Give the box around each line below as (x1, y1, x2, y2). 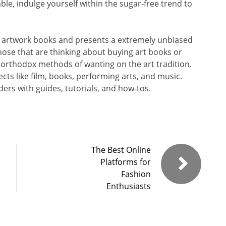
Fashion (121, 168, 151, 180)
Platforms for (100, 156, 151, 167)
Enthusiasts (106, 180, 151, 192)
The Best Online (91, 144, 151, 155)
